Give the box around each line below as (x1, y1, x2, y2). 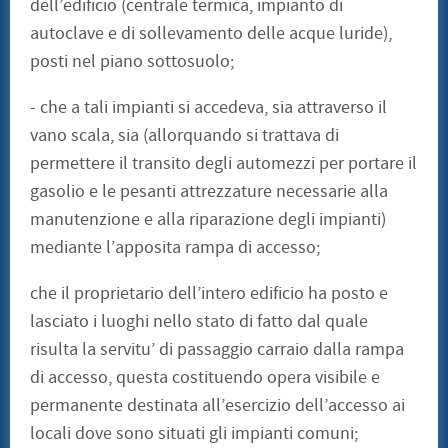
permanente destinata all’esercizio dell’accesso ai (30, 394, 405, 418)
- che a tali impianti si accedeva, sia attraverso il (30, 96, 387, 120)
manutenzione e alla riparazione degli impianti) (30, 208, 386, 232)
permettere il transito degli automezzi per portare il (30, 152, 417, 176)
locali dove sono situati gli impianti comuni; (30, 422, 358, 446)
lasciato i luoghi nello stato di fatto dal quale (30, 310, 368, 334)
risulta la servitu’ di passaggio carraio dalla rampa (30, 338, 404, 362)
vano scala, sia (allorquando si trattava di (30, 124, 339, 148)
